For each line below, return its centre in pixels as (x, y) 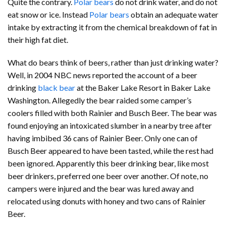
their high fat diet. (38, 39)
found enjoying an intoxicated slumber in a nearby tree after (110, 126)
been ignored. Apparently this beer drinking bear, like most (108, 163)
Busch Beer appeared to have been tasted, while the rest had (110, 151)
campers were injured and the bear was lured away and (101, 189)
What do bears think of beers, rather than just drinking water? (113, 63)
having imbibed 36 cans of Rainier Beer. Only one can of (103, 138)
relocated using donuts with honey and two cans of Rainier (107, 201)
